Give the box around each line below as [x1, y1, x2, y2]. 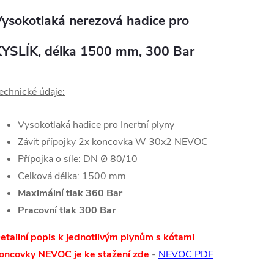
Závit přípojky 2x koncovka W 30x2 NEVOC [18, 135, 208, 149]
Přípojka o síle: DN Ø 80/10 [18, 152, 138, 166]
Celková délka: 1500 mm [18, 169, 126, 183]
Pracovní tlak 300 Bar [18, 204, 116, 218]
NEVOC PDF [158, 248, 213, 262]
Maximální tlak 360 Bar [18, 187, 122, 201]
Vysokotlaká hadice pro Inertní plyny [18, 118, 174, 132]
